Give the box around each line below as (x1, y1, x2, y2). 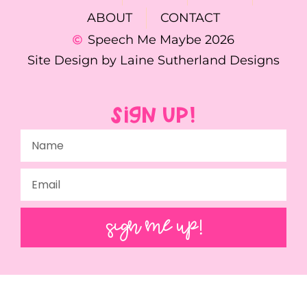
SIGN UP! (111, 106, 196, 129)
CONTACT (160, 10, 220, 26)
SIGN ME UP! (106, 213, 201, 242)
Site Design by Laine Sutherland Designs (27, 53, 280, 69)
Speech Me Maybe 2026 (88, 32, 235, 48)
